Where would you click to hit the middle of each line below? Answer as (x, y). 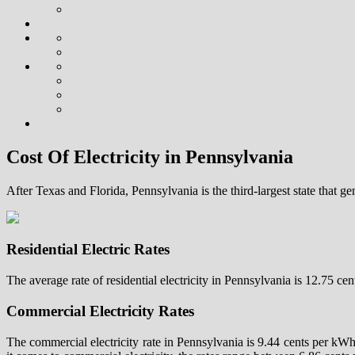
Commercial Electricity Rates (100, 311)
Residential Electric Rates (88, 250)
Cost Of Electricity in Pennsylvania (150, 157)
